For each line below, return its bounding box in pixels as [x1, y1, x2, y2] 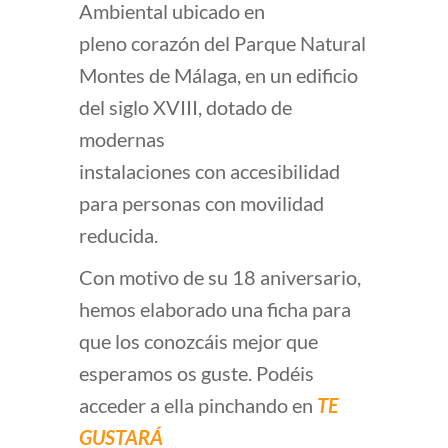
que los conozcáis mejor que [79, 329, 318, 354]
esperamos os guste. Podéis [79, 361, 314, 386]
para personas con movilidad [79, 191, 324, 216]
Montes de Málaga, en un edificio [79, 63, 358, 88]
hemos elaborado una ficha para [79, 297, 351, 322]
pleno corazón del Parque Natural [79, 31, 366, 56]
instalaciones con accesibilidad [79, 159, 340, 184]
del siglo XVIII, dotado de [79, 95, 292, 120]
